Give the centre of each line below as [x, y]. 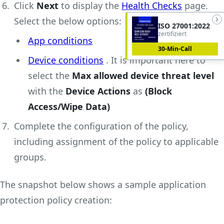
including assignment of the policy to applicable [116, 141]
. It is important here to [154, 60]
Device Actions [98, 91]
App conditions [60, 40]
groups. [30, 157]
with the [47, 91]
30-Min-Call [175, 49]
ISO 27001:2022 [184, 26]
